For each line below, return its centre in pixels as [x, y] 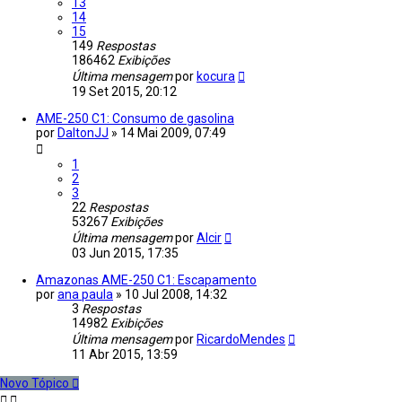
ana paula [85, 295]
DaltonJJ [83, 133]
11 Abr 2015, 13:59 [125, 355]
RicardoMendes [241, 340]
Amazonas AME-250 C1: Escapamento [146, 280]
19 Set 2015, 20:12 [124, 92]
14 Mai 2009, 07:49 [173, 133]
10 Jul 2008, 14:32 [176, 295]
